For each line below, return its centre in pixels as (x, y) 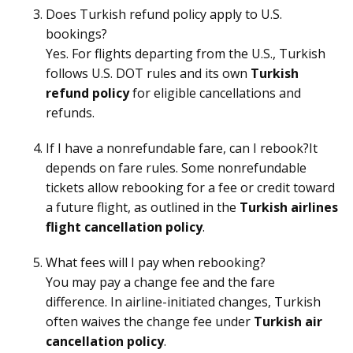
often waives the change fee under (150, 321)
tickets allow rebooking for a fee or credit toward (190, 188)
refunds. (70, 113)
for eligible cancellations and (215, 93)
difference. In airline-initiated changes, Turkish (183, 302)
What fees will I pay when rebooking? (156, 262)
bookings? (76, 34)
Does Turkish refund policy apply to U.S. (164, 14)
